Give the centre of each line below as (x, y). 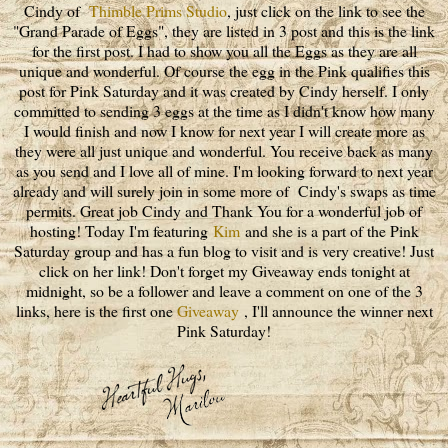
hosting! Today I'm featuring (121, 231)
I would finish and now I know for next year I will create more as (224, 131)
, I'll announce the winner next (335, 311)
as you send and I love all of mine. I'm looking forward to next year (224, 171)
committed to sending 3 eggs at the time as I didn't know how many (224, 111)
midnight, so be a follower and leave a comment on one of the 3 (224, 291)
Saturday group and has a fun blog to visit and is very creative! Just (224, 251)
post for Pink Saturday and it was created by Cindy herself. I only (224, 91)
